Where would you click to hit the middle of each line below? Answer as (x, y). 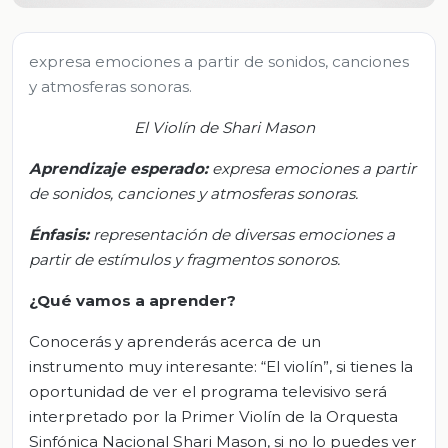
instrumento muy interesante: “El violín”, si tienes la (221, 366)
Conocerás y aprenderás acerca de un (175, 341)
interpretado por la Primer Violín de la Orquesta (213, 416)
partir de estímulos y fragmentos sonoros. (184, 259)
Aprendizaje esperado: (118, 168)
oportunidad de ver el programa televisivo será (208, 391)
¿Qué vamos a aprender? (132, 300)
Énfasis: (59, 234)
